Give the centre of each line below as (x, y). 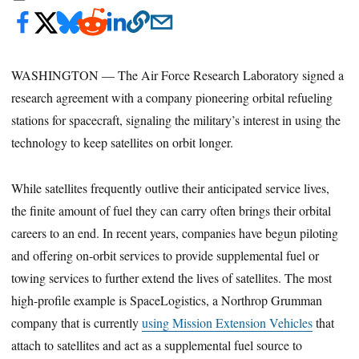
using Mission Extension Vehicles (228, 322)
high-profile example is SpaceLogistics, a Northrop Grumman (167, 300)
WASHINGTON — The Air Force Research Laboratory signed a (178, 75)
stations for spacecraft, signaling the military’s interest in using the (176, 119)
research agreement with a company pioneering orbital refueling (172, 97)
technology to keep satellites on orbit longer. (123, 142)
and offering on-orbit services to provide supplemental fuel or (165, 255)
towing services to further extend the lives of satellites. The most (172, 277)
